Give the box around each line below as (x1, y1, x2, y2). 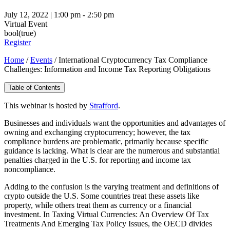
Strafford (89, 101, 118, 110)
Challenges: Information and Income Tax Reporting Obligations (4, 64, 210, 73)
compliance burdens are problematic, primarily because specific (4, 137, 208, 146)
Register (4, 37, 31, 47)
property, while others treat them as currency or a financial (4, 200, 191, 209)
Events (30, 55, 52, 64)
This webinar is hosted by (4, 101, 89, 110)
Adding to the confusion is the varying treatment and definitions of (4, 182, 219, 191)
